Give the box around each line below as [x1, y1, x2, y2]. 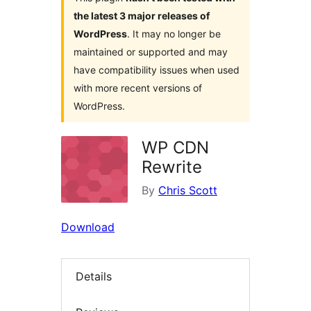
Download [61, 220, 115, 235]
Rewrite [142, 157, 202, 178]
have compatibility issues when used [74, 64, 239, 76]
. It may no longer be [127, 28, 221, 40]
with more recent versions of [74, 82, 202, 94]
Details [76, 269, 112, 284]
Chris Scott [158, 183, 217, 198]
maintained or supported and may [74, 46, 228, 58]
